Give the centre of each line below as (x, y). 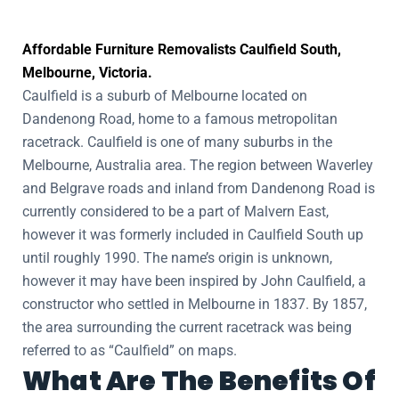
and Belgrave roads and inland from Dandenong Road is (199, 188)
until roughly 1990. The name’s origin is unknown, (177, 258)
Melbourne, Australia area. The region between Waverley (198, 165)
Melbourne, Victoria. (87, 73)
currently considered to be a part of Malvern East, (175, 212)
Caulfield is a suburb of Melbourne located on (165, 96)
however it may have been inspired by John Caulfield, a (194, 281)
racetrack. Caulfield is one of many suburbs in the (177, 142)
